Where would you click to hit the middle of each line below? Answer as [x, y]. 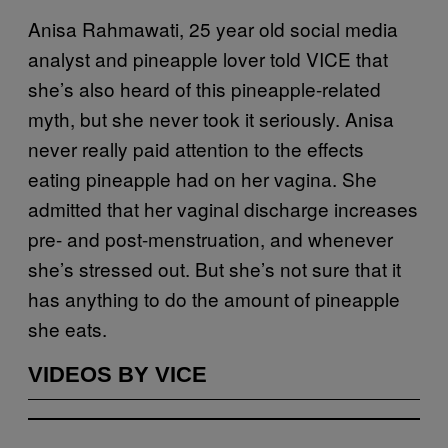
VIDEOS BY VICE [117, 374]
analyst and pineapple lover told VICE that [208, 58]
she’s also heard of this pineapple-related [204, 88]
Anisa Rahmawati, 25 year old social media [213, 28]
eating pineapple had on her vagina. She [202, 178]
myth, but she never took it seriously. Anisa [211, 118]
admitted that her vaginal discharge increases [223, 208]
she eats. [67, 328]
